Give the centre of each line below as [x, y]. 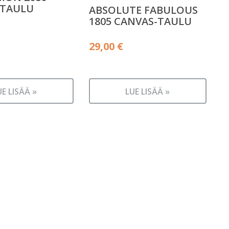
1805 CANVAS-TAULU [140, 21]
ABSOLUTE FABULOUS [143, 10]
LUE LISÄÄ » [148, 91]
